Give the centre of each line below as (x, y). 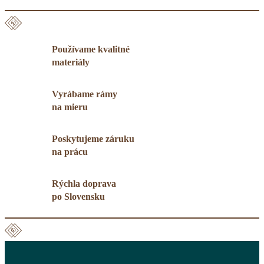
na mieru (70, 107)
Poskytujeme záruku (93, 139)
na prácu (70, 152)
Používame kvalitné (91, 49)
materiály (71, 62)
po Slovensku (78, 197)
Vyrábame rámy (85, 94)
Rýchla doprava (84, 184)
